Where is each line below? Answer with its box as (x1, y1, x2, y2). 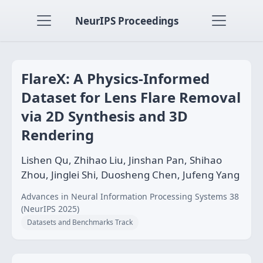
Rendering (21, 125, 94, 144)
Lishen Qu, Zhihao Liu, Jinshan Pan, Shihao (21, 153, 222, 167)
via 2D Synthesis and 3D (21, 106, 188, 126)
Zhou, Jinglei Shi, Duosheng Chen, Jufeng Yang (21, 168, 240, 181)
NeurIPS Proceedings (75, 14, 178, 28)
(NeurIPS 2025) (21, 203, 79, 214)
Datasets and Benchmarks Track (27, 217, 133, 227)
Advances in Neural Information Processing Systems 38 (21, 191, 239, 202)
